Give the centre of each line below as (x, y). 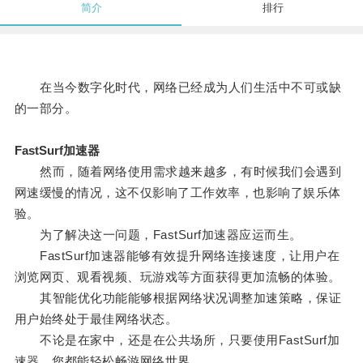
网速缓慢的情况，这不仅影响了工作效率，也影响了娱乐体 (177, 193)
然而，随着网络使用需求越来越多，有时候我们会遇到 (178, 172)
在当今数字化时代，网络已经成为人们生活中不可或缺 (178, 88)
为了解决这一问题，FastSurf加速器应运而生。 (158, 235)
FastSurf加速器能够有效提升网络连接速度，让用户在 (177, 256)
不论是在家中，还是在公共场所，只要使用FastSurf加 (177, 340)
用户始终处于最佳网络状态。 (96, 319)
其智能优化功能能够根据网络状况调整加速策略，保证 (178, 298)
